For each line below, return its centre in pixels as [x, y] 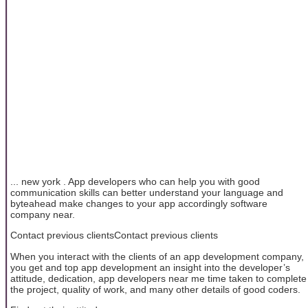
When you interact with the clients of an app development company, [157, 256]
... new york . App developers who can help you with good [135, 181]
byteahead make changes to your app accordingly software [139, 203]
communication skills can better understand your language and [147, 192]
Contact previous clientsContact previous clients [114, 235]
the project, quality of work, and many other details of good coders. [155, 289]
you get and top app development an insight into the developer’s [150, 267]
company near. [43, 214]
